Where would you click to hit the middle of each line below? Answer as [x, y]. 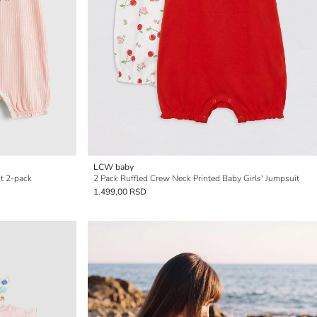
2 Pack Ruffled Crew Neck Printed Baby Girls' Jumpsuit [196, 178]
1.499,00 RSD [120, 192]
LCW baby [114, 167]
